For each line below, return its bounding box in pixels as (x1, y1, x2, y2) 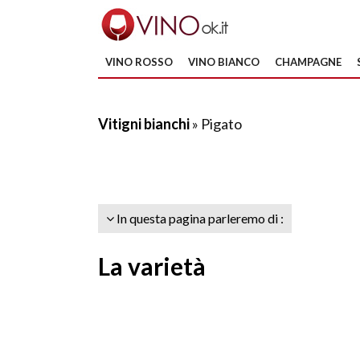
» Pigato (190, 115, 242, 133)
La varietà (98, 252, 206, 280)
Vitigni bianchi (98, 115, 190, 133)
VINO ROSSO (105, 55, 173, 68)
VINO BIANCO (188, 55, 260, 68)
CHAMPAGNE (275, 55, 342, 68)
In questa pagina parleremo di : (114, 211, 284, 226)
